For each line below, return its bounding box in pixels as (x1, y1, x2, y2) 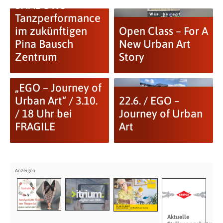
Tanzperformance (14, 11, 101, 24)
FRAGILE (14, 120, 55, 133)
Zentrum (14, 50, 57, 63)
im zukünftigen (14, 24, 87, 37)
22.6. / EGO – (118, 94, 180, 107)
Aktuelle (167, 214, 189, 221)
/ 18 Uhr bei (14, 107, 72, 120)
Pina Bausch (14, 37, 73, 50)
